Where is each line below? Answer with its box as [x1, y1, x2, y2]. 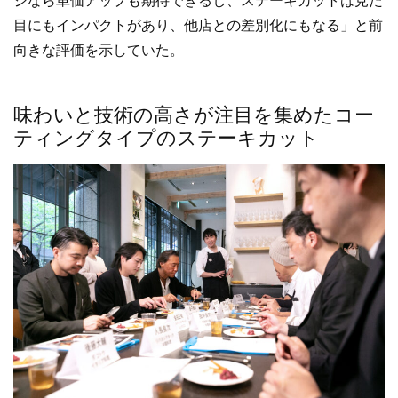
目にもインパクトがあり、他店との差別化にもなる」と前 [13, 18, 383, 34]
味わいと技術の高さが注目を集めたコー [13, 104, 374, 127]
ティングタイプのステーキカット [13, 127, 319, 150]
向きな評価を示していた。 [13, 43, 184, 59]
